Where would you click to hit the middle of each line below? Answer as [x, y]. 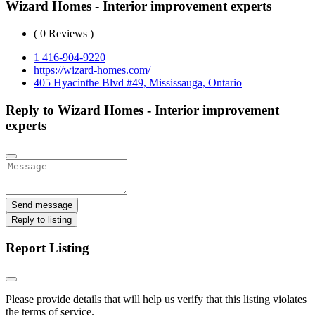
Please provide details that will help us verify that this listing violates [156, 299]
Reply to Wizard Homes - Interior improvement [142, 110]
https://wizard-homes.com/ [92, 70]
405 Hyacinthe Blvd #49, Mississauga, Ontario [138, 82]
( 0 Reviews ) [64, 33]
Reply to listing [41, 220]
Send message [42, 205]
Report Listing [47, 248]
